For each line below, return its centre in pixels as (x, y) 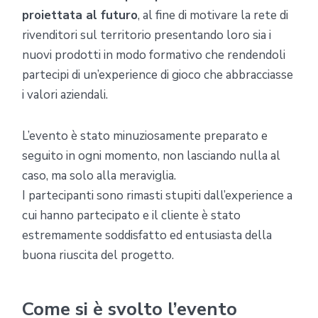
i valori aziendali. (65, 94)
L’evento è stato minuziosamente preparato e (145, 136)
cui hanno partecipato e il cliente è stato (131, 215)
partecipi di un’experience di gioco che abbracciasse (158, 75)
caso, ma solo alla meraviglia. (99, 175)
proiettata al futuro (80, 15)
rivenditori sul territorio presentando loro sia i (147, 35)
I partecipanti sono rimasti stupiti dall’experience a (157, 195)
